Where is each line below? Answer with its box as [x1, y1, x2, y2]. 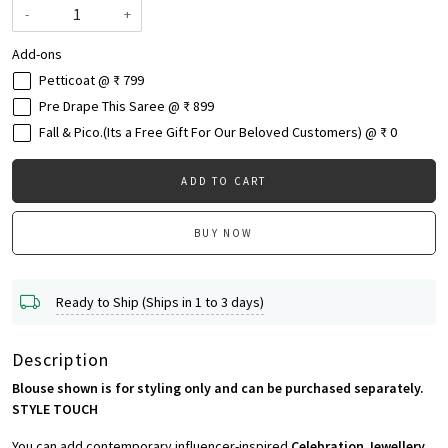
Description [12, 348, 109, 372]
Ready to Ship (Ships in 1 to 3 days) [56, 292, 264, 311]
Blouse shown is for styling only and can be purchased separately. [12, 379, 424, 398]
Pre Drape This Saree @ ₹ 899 [39, 97, 214, 116]
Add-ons [12, 45, 62, 64]
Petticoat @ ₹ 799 [39, 71, 144, 90]
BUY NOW [194, 226, 254, 241]
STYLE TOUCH [12, 400, 98, 419]
